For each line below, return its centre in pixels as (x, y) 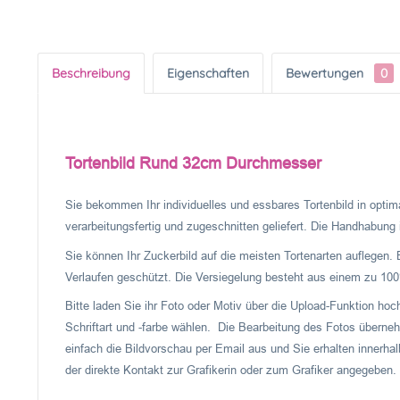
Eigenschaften (208, 73)
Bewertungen (326, 73)
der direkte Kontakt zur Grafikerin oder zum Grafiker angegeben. (231, 370)
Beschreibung (91, 73)
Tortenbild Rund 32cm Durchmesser (193, 163)
